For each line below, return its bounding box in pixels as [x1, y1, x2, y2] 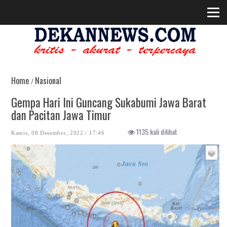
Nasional [35, 74, 61, 87]
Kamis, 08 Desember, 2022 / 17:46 [11, 130, 105, 136]
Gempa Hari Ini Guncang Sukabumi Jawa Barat [11, 94, 206, 111]
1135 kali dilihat [135, 126, 178, 137]
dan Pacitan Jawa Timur [11, 106, 111, 124]
